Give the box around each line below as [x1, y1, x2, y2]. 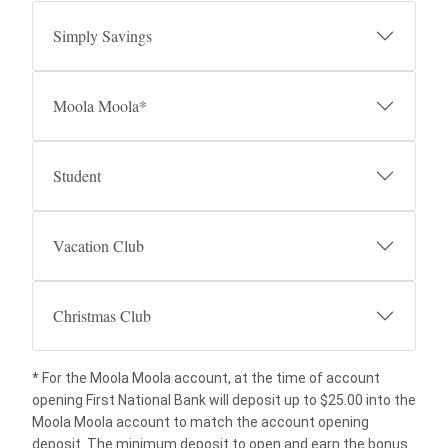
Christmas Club [53, 305, 151, 326]
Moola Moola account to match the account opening [32, 414, 369, 430]
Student [53, 165, 101, 186]
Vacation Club [53, 235, 144, 256]
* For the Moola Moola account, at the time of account [32, 370, 380, 386]
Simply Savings [53, 25, 152, 46]
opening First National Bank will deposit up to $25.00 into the [32, 392, 416, 408]
